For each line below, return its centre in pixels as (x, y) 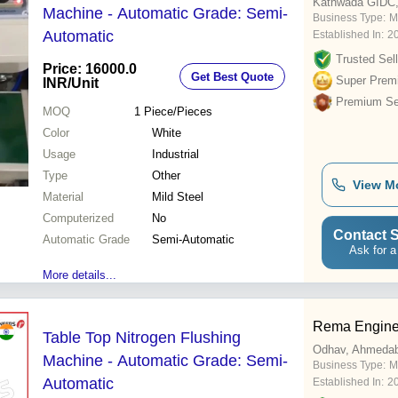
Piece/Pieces (178, 112)
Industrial (175, 155)
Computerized (78, 219)
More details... (80, 275)
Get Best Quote (232, 76)
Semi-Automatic (193, 240)
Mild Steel (178, 197)
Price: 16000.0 (90, 69)
